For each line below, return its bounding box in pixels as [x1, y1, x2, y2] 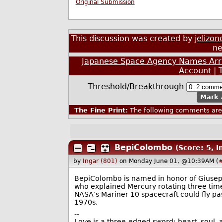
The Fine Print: [74, 107, 128, 114]
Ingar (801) [83, 157, 118, 165]
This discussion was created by [71, 34, 195, 44]
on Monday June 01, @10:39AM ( [119, 157, 219, 165]
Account [179, 66, 212, 76]
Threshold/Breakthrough [88, 81, 187, 91]
